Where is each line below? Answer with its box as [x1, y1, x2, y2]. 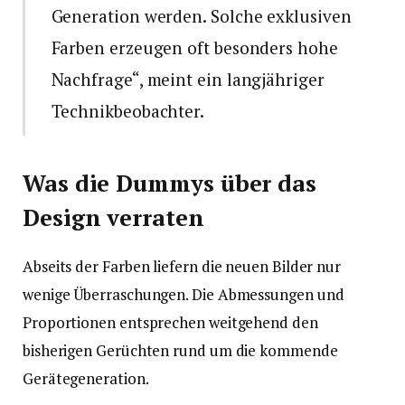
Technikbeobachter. [51, 99, 205, 123]
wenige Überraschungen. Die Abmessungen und [23, 284, 344, 306]
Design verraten [23, 202, 204, 232]
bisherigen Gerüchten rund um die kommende [23, 340, 338, 362]
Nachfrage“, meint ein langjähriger [51, 68, 325, 91]
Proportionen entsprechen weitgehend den [23, 312, 318, 334]
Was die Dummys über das [23, 168, 317, 198]
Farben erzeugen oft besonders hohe [51, 36, 338, 60]
